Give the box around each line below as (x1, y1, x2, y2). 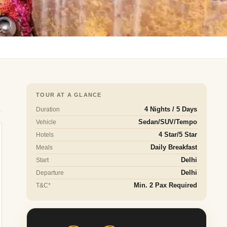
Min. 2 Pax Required (133, 182, 197, 190)
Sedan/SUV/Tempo (138, 119, 197, 126)
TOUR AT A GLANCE (36, 92, 102, 98)
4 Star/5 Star (158, 131, 197, 139)
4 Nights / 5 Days (144, 106, 197, 113)
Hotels (36, 131, 54, 139)
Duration (36, 106, 60, 113)
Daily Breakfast (150, 144, 197, 152)
